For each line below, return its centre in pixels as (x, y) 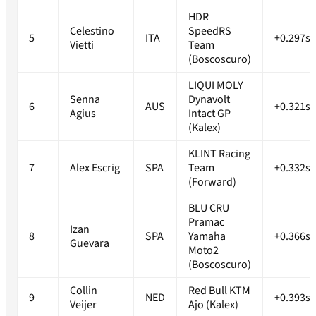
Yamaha (207, 237)
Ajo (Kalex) (213, 305)
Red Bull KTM (219, 291)
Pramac (206, 223)
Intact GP (209, 114)
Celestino (92, 31)
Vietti (82, 45)
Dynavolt (209, 100)
